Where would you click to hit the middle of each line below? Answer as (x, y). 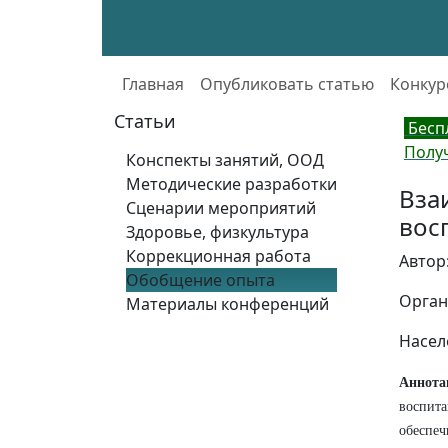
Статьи (145, 121)
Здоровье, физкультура (217, 232)
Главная (153, 83)
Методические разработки (231, 184)
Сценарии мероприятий (221, 208)
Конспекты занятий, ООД (225, 160)
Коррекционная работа (218, 256)
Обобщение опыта (200, 280)
